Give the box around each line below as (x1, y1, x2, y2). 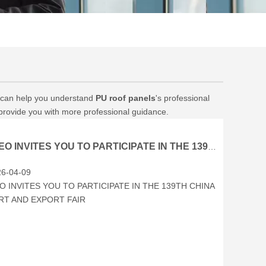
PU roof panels (96, 93, 156, 103)
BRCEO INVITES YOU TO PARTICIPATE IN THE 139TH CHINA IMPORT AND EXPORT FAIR (208, 142, 216, 151)
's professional (156, 93, 210, 103)
